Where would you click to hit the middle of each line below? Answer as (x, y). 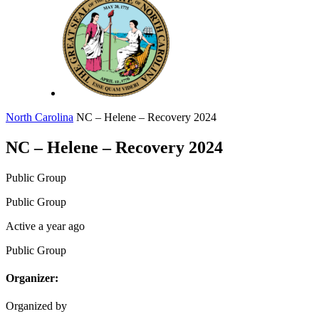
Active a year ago (45, 226)
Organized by (36, 306)
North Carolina (40, 117)
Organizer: (32, 278)
